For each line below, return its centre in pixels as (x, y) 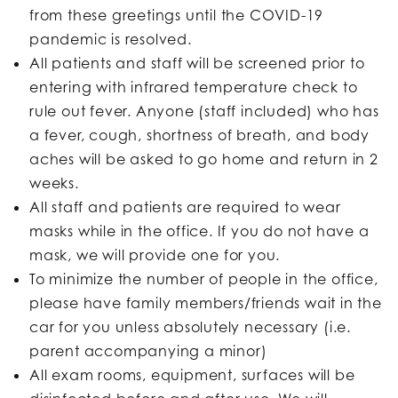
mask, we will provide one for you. (155, 255)
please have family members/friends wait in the (206, 303)
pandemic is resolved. (111, 40)
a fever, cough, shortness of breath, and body (199, 135)
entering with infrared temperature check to (194, 88)
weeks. (54, 183)
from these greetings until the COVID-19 (177, 16)
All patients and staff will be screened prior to (197, 64)
